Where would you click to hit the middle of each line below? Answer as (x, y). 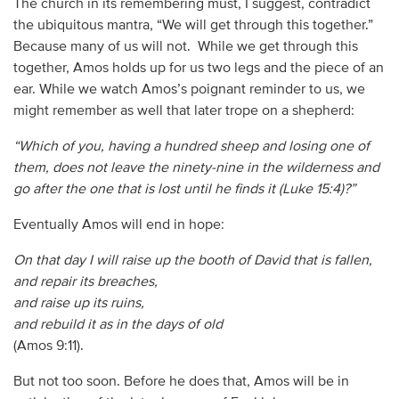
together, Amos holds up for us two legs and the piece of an (198, 68)
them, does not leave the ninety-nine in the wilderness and (196, 168)
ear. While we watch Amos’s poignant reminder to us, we (189, 90)
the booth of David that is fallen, (273, 261)
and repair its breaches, (85, 282)
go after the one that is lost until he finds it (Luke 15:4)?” (184, 189)
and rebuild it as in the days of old (118, 325)
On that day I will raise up (91, 261)
